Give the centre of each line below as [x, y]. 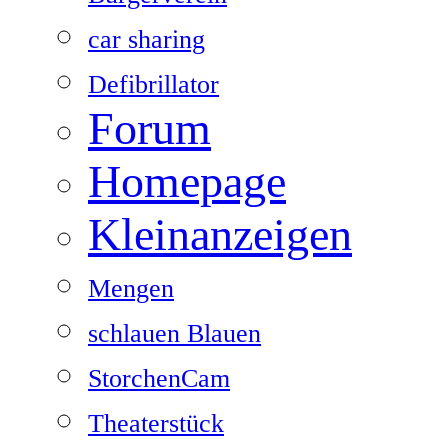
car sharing [146, 39]
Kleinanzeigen [220, 234]
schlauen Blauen [174, 333]
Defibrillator [153, 84]
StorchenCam [159, 378]
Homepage [187, 181]
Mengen [131, 288]
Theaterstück [156, 423]
